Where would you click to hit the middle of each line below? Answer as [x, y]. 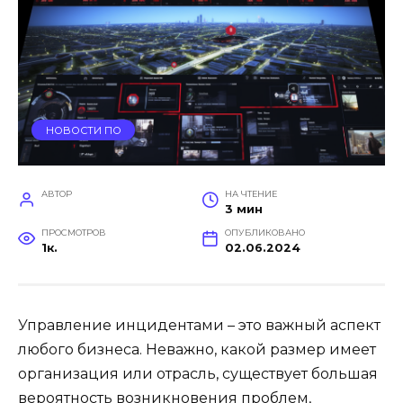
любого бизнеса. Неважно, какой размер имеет [197, 350]
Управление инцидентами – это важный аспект [199, 326]
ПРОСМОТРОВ [73, 233]
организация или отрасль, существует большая [198, 374]
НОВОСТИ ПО [83, 130]
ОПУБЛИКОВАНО [264, 233]
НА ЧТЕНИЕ [251, 194]
